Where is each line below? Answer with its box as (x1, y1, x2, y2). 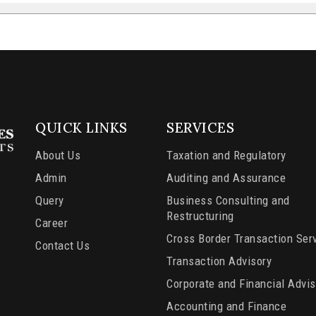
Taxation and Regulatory (166, 148, 286, 163)
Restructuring (166, 209, 234, 224)
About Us (35, 148, 80, 163)
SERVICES (166, 119, 234, 137)
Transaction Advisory (166, 254, 272, 269)
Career (35, 216, 68, 231)
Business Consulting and (166, 193, 290, 208)
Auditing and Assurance (166, 171, 286, 186)
